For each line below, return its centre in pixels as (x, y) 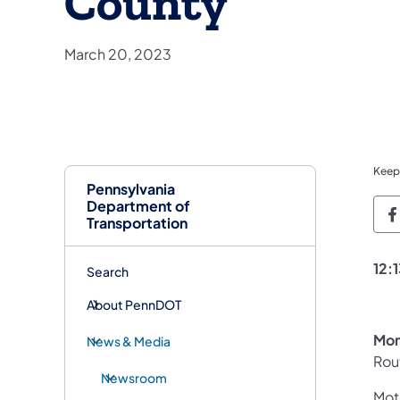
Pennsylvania (131, 188)
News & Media (129, 341)
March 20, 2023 (118, 54)
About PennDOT (134, 304)
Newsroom (134, 377)
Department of (138, 205)
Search (108, 271)
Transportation (137, 222)
